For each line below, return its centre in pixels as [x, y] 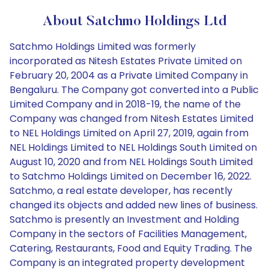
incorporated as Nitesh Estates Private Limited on [126, 61]
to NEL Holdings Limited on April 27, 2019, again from [129, 133]
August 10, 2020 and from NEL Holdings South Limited [131, 162]
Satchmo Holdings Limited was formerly [103, 47]
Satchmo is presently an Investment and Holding [124, 219]
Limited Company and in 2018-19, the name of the [125, 104]
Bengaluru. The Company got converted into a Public [134, 90]
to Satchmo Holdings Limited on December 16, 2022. [131, 176]
